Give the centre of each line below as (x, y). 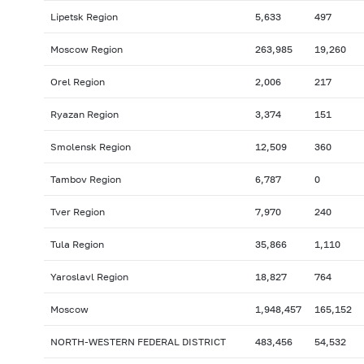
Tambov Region (85, 180)
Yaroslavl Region (89, 277)
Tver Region (77, 212)
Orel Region (77, 82)
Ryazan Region (84, 115)
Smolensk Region (90, 147)
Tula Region (77, 245)
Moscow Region (86, 50)
